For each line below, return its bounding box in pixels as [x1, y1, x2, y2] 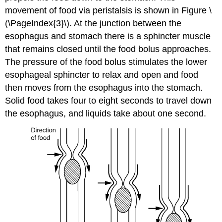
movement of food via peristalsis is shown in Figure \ [5, 5, 212, 15]
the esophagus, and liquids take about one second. [5, 108, 207, 118]
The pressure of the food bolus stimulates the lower [5, 56, 208, 67]
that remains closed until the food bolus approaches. [5, 44, 212, 54]
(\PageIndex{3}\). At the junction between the [5, 18, 182, 28]
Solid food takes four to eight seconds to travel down [5, 95, 212, 106]
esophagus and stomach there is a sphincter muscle [5, 31, 211, 41]
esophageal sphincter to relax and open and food [5, 69, 199, 80]
